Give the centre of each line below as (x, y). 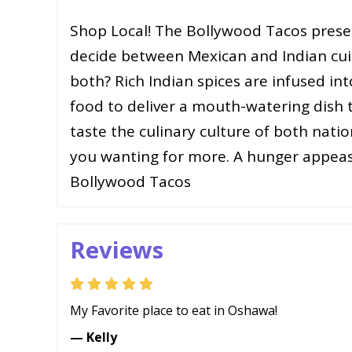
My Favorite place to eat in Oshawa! (174, 310)
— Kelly (93, 337)
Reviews (117, 249)
